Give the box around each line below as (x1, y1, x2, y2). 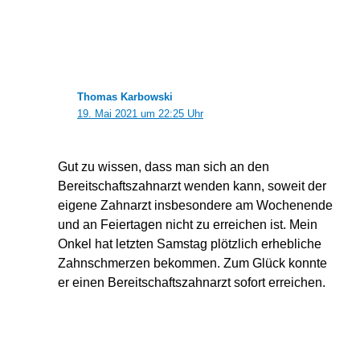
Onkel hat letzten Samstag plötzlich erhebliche (57, 237, 321, 252)
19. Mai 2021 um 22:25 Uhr (76, 108, 203, 121)
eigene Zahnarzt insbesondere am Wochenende (57, 198, 333, 213)
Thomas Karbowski (76, 91, 173, 104)
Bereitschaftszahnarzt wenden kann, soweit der (57, 179, 326, 194)
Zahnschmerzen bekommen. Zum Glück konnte (57, 256, 327, 271)
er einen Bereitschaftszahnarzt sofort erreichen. (57, 276, 325, 290)
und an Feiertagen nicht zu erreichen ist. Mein (57, 218, 317, 232)
